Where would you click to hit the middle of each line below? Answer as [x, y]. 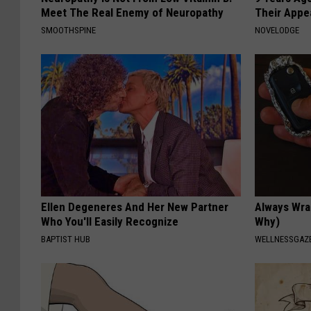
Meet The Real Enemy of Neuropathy [132, 12]
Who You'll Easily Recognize [110, 221]
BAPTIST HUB [66, 239]
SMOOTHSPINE [68, 30]
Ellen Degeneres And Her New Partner [135, 207]
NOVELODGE [277, 30]
